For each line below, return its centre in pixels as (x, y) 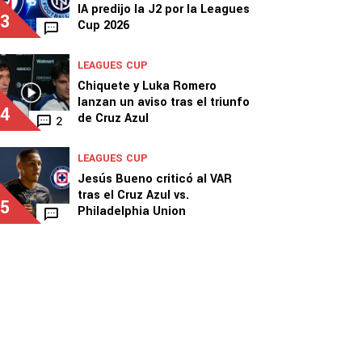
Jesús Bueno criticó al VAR (155, 179)
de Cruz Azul (113, 118)
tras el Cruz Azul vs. (133, 195)
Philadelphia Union (132, 211)
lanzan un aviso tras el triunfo (164, 102)
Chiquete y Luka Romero (147, 86)
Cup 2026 (103, 25)
